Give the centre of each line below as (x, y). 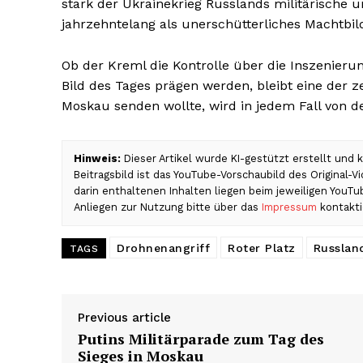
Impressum (289, 207)
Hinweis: (97, 159)
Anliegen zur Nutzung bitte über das (168, 207)
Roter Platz (262, 248)
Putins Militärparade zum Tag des (201, 339)
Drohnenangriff (163, 248)
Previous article (124, 318)
